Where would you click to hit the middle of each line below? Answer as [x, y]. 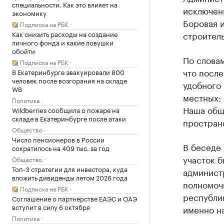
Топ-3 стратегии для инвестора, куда [70, 168]
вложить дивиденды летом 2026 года [70, 177]
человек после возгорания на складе [69, 80]
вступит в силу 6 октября [51, 206]
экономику [29, 12]
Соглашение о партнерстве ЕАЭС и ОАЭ [74, 198]
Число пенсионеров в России [58, 139]
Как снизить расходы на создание [65, 33]
